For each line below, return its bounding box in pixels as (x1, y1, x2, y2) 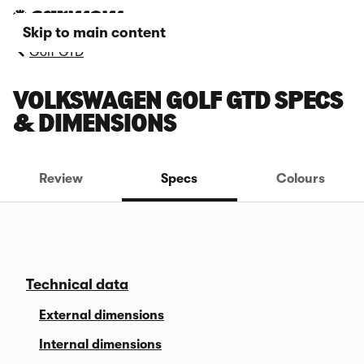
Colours (275, 171, 325, 186)
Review (39, 171, 84, 186)
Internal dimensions (39, 337, 162, 352)
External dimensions (39, 308, 164, 323)
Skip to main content (23, 24, 166, 41)
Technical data (26, 276, 128, 292)
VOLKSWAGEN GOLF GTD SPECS (13, 89, 343, 115)
